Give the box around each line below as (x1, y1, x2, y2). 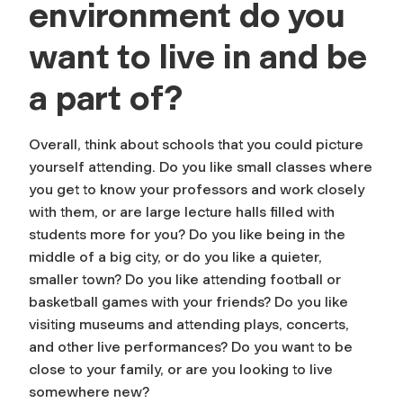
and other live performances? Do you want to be (29, 337, 353, 355)
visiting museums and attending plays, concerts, (29, 315, 349, 333)
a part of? (29, 76, 184, 119)
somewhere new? (29, 382, 149, 400)
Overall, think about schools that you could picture (29, 135, 363, 153)
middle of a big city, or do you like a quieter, (29, 247, 322, 265)
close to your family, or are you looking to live (29, 360, 333, 378)
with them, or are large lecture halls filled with (29, 202, 335, 220)
